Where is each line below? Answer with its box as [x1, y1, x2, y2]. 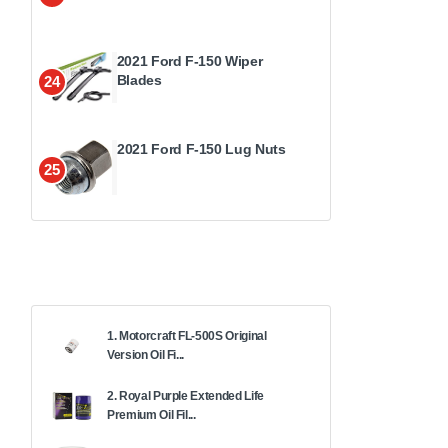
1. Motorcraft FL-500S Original [107, 328, 267, 343]
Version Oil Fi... [107, 347, 185, 362]
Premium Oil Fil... [107, 407, 196, 422]
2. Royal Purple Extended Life [107, 388, 264, 403]
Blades [116, 71, 162, 88]
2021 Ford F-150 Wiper [116, 52, 263, 69]
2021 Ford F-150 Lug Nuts [117, 140, 286, 157]
